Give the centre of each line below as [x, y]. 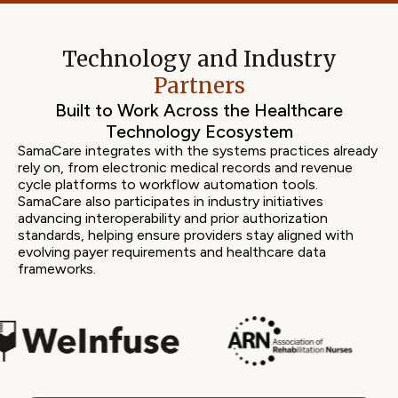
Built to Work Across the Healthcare [199, 110]
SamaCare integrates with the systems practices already [198, 151]
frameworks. [57, 269]
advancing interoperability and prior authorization [173, 218]
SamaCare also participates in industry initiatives [171, 201]
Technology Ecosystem [199, 131]
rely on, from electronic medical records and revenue [185, 167]
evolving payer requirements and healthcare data [172, 252]
